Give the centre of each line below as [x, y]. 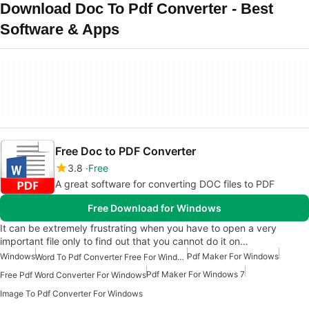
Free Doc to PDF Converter [126, 151]
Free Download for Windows [154, 208]
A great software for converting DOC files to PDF [165, 184]
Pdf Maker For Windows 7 [196, 275]
